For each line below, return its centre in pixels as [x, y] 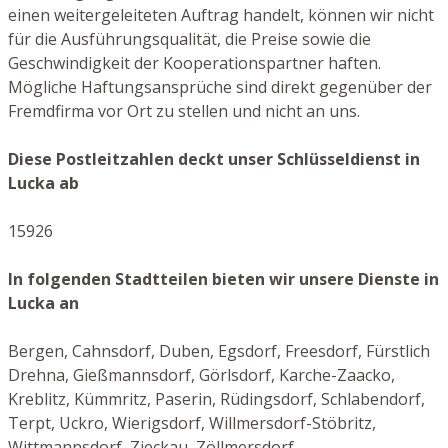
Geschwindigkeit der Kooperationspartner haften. [194, 62]
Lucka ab [43, 182]
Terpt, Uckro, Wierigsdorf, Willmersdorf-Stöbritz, [192, 422]
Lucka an [43, 302]
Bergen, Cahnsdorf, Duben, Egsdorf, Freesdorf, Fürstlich [219, 350]
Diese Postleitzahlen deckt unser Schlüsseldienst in [214, 158]
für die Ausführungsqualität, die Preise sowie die [189, 38]
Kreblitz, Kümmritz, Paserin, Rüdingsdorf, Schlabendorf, [216, 398]
